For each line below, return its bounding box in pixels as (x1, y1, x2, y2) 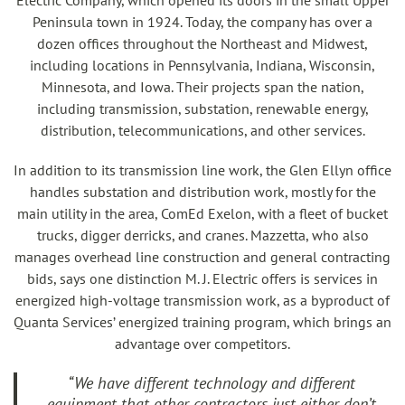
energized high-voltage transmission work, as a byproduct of (15, 291, 390, 309)
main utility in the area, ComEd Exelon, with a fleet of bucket (17, 204, 388, 222)
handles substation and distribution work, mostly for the (29, 183, 376, 201)
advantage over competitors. (115, 334, 290, 353)
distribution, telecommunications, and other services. (40, 121, 365, 139)
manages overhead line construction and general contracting (14, 248, 391, 266)
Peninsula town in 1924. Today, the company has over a (33, 13, 372, 31)
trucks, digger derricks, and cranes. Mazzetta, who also (36, 226, 369, 244)
